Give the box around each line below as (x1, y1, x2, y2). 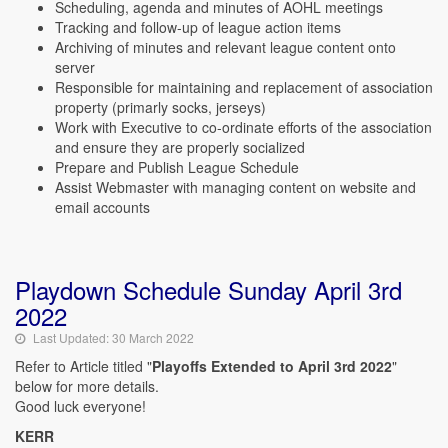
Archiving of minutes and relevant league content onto (55, 37, 396, 57)
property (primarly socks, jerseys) (55, 97, 266, 117)
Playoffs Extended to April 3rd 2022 (152, 356, 392, 376)
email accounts (55, 197, 150, 217)
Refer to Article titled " (15, 356, 152, 376)
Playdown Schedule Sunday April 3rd (15, 272, 402, 307)
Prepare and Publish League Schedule (55, 157, 299, 177)
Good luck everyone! (15, 396, 146, 416)
